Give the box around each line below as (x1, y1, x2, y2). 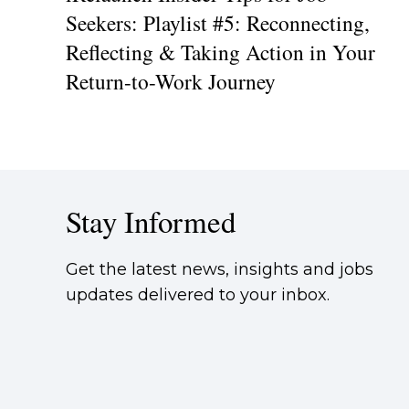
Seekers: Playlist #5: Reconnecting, (66, 7, 370, 37)
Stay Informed (66, 200, 236, 241)
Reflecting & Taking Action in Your (66, 37, 375, 67)
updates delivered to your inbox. (66, 284, 330, 305)
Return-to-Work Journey (66, 66, 276, 96)
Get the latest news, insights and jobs (66, 258, 373, 279)
